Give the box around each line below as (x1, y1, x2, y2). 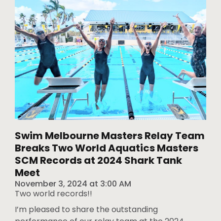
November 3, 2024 (15, 178, 87, 189)
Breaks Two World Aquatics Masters (15, 141, 198, 155)
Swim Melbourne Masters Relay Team (15, 128, 205, 143)
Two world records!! (15, 187, 92, 199)
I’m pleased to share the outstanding (15, 203, 158, 215)
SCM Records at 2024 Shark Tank (15, 153, 182, 167)
